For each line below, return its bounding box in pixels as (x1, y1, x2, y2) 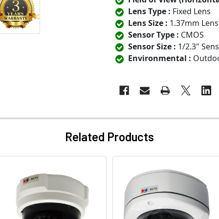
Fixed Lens (171, 6, 211, 17)
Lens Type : (128, 6, 171, 17)
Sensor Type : (128, 29, 179, 41)
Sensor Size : (128, 41, 176, 52)
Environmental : (128, 53, 191, 64)
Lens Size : (128, 18, 168, 29)
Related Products (65, 130, 154, 144)
